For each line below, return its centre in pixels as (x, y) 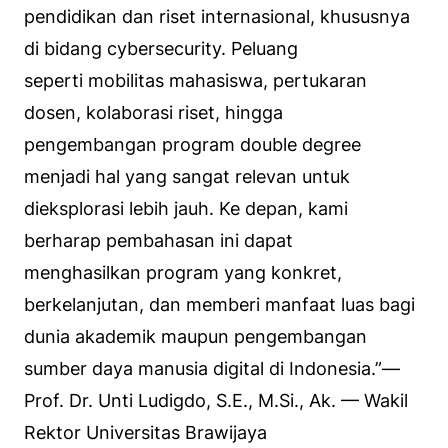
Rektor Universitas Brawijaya (145, 432)
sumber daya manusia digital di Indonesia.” (203, 368)
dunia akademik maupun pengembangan (195, 336)
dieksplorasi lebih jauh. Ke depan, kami (186, 208)
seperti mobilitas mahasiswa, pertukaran (195, 80)
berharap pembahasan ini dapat (158, 240)
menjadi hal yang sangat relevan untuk (187, 176)
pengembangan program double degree (192, 144)
